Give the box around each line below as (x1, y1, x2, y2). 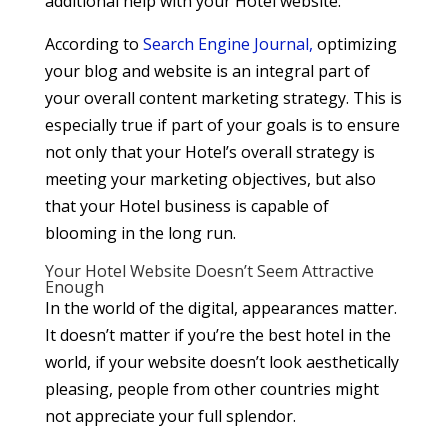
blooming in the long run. (44, 222, 236, 245)
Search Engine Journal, (142, 33, 313, 56)
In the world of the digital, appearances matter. (44, 297, 397, 320)
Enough (44, 276, 104, 299)
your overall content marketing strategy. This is (44, 87, 402, 110)
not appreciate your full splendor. (44, 405, 296, 428)
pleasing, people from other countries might (44, 378, 379, 401)
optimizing (312, 33, 397, 56)
